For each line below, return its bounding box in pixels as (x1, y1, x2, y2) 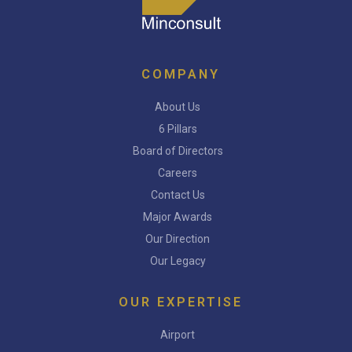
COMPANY (141, 66, 220, 82)
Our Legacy (149, 254, 206, 267)
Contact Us (150, 188, 205, 201)
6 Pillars (158, 122, 197, 135)
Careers (158, 166, 197, 179)
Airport (160, 328, 195, 341)
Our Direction (145, 232, 210, 245)
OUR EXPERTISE (118, 294, 243, 310)
